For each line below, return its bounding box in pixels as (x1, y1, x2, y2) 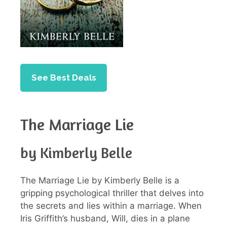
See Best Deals (31, 72, 96, 83)
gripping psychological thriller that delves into (20, 188, 204, 199)
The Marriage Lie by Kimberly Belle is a (20, 175, 179, 186)
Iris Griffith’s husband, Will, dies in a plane (20, 213, 190, 224)
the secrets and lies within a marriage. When (20, 201, 202, 211)
